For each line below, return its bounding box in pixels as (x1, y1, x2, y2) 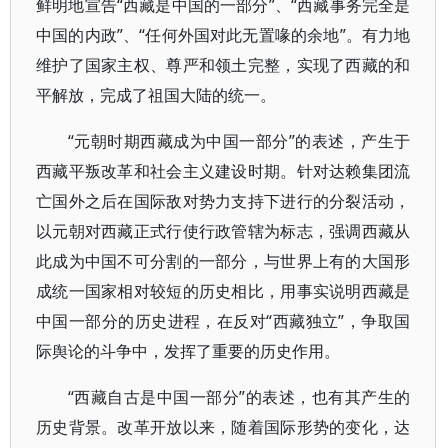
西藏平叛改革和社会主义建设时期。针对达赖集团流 (36, 160, 411, 182)
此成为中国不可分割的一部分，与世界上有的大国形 (36, 250, 411, 272)
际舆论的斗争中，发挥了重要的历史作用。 (36, 340, 340, 362)
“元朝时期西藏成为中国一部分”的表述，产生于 (68, 130, 411, 152)
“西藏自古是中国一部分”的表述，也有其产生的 (68, 386, 411, 408)
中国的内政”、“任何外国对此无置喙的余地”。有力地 (36, 24, 411, 46)
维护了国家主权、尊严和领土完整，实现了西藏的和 (36, 54, 411, 76)
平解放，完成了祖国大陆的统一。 (36, 84, 276, 106)
